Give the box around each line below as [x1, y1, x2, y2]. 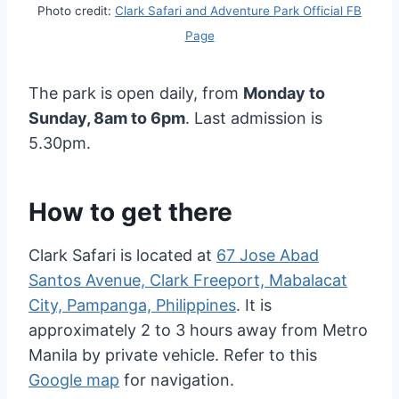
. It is [236, 296, 272, 315]
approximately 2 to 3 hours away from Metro [28, 321, 368, 340]
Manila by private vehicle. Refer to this [28, 346, 317, 365]
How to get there [28, 197, 232, 228]
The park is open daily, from [28, 84, 243, 103]
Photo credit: [37, 3, 115, 18]
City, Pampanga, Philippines [28, 296, 236, 315]
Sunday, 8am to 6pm [28, 109, 185, 128]
